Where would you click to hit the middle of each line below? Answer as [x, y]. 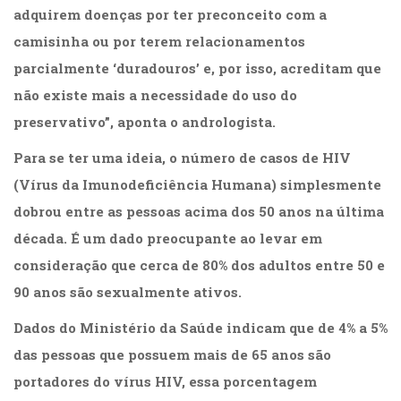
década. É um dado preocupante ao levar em [168, 239]
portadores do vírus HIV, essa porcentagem [165, 382]
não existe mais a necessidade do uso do [155, 95]
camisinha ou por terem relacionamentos [159, 42]
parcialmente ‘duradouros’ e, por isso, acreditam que [197, 68]
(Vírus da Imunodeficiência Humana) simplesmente [197, 185]
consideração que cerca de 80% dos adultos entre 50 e [199, 265]
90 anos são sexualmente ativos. [128, 292]
